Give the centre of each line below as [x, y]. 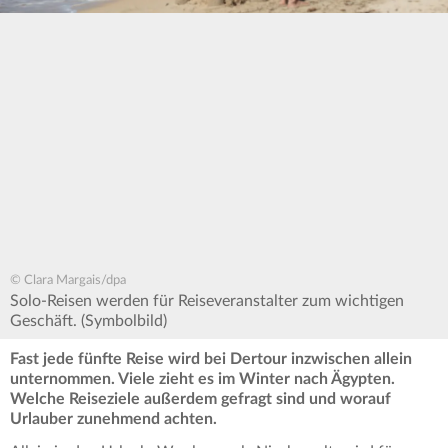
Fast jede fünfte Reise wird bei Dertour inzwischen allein [211, 359]
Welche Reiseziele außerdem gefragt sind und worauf [200, 399]
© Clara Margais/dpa [68, 281]
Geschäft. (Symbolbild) [88, 321]
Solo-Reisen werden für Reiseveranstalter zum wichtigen [207, 301]
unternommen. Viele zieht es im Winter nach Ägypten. [202, 379]
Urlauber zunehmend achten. [113, 419]
